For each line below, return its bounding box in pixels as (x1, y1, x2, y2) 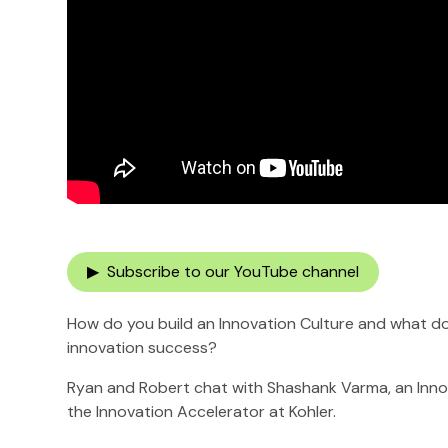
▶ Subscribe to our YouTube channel (87, 260, 360, 282)
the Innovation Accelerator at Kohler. (67, 400, 337, 422)
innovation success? (67, 336, 218, 358)
